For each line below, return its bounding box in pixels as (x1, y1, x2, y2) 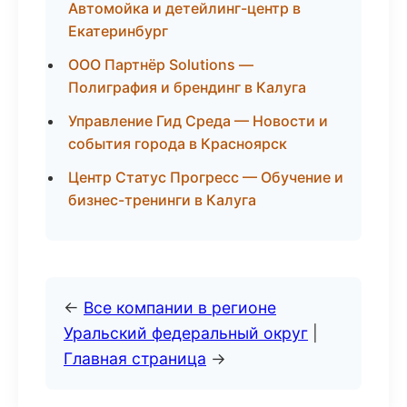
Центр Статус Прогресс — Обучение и (68, 168, 343, 186)
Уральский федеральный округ (64, 323, 308, 342)
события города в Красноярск (68, 134, 287, 153)
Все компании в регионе (84, 298, 276, 317)
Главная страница (64, 349, 206, 368)
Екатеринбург (68, 22, 168, 40)
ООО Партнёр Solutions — (68, 55, 253, 74)
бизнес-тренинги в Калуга (68, 191, 256, 209)
